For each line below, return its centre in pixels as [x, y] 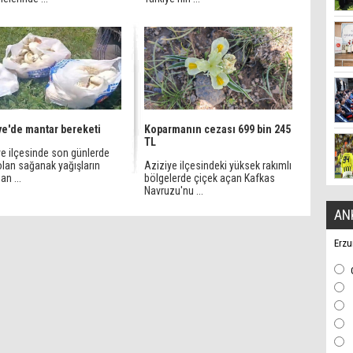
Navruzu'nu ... [174, 191]
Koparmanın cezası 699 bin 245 [217, 129]
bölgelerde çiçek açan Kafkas [210, 178]
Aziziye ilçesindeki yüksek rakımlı [218, 165]
